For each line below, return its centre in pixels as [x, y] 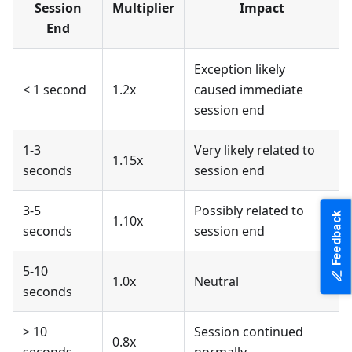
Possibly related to [249, 210]
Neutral [216, 281]
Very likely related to [255, 150]
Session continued [249, 331]
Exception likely [240, 69]
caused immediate [249, 89]
